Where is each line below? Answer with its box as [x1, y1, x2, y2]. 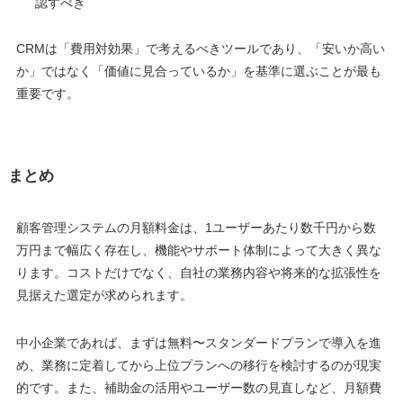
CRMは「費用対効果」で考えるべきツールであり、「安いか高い [15, 41, 385, 57]
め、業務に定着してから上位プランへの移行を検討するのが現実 [15, 357, 381, 372]
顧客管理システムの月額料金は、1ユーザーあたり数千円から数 [15, 219, 376, 235]
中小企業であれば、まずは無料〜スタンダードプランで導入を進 [15, 335, 381, 350]
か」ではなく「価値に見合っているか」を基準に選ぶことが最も [15, 64, 381, 79]
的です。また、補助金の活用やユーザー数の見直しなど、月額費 [15, 380, 381, 395]
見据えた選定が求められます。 [15, 287, 193, 302]
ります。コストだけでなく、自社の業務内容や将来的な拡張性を [15, 264, 381, 280]
